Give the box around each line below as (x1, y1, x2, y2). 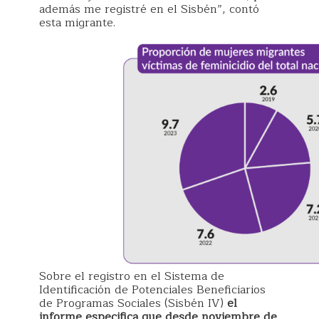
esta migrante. (39, 14, 119, 33)
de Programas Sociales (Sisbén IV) (39, 293, 227, 313)
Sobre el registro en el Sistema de (39, 266, 224, 286)
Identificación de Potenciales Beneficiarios (39, 280, 266, 299)
